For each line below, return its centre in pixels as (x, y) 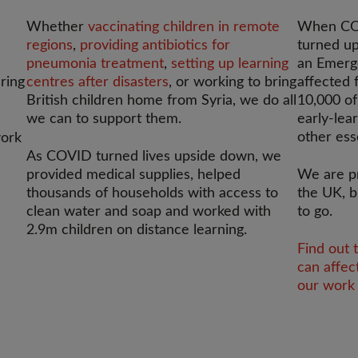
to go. (315, 212)
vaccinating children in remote (184, 27)
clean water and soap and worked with (149, 212)
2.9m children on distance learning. (137, 230)
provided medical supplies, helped (134, 175)
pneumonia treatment (95, 64)
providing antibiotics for (155, 46)
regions (50, 46)
